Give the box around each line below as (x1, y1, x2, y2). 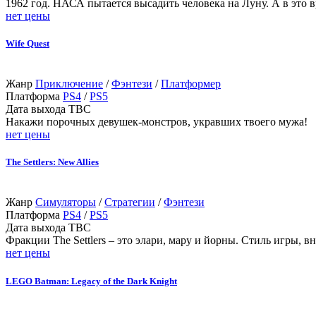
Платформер (161, 78, 221, 90)
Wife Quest (6, 37, 49, 49)
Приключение (35, 78, 103, 90)
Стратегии (104, 196, 155, 209)
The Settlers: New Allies (6, 157, 99, 168)
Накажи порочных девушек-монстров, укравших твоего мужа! (6, 116, 308, 128)
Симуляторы (35, 196, 96, 209)
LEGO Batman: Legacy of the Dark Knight (6, 275, 177, 286)
